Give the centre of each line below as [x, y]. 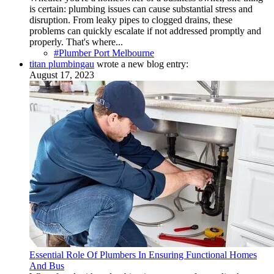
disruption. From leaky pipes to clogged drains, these [131, 20]
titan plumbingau [62, 64]
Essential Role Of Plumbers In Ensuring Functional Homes [143, 255]
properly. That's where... [76, 42]
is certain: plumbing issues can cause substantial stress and [141, 9]
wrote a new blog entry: [141, 64]
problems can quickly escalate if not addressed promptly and [145, 31]
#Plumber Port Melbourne [104, 53]
